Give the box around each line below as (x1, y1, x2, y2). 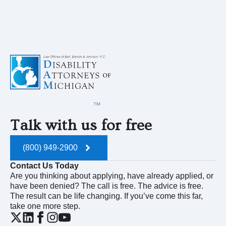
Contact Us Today (10, 161, 79, 170)
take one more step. (10, 201, 80, 210)
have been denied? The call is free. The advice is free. (10, 181, 203, 190)
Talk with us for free (10, 116, 152, 134)
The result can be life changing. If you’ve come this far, (10, 191, 203, 200)
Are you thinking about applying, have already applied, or (10, 171, 213, 180)
